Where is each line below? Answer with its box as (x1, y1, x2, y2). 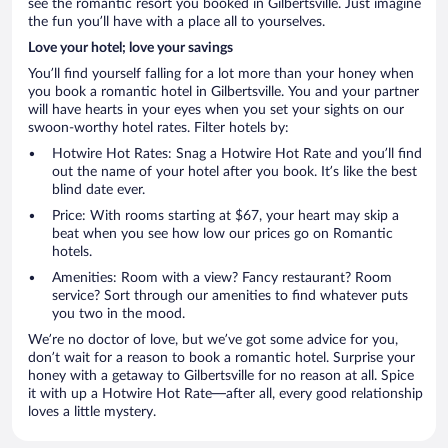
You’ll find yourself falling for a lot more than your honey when (28, 66, 414, 81)
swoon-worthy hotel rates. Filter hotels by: (28, 120, 289, 135)
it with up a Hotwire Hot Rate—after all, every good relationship (28, 386, 423, 401)
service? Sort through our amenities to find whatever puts (52, 288, 408, 303)
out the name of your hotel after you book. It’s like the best (52, 164, 417, 179)
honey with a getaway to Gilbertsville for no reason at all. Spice (28, 368, 414, 383)
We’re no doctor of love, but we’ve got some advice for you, (28, 332, 398, 347)
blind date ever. (52, 182, 145, 197)
